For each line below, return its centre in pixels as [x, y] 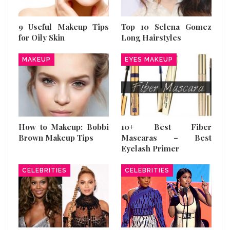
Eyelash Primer [150, 149]
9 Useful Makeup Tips [64, 26]
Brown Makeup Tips [56, 138]
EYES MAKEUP [149, 59]
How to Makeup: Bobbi [64, 127]
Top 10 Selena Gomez [166, 26]
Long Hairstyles [151, 37]
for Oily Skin [42, 37]
